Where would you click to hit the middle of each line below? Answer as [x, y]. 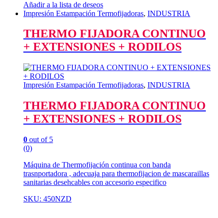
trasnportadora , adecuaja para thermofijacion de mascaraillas [116, 174]
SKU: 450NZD [47, 199]
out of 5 [40, 140]
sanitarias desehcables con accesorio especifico [95, 182]
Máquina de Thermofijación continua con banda [97, 165]
